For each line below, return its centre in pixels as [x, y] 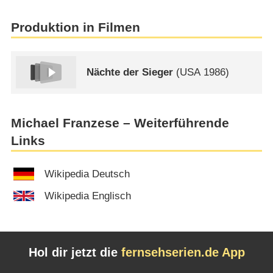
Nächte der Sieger [130, 73]
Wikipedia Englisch [88, 196]
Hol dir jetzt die [75, 253]
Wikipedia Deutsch [87, 174]
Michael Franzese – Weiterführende [120, 123]
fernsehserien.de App [183, 253]
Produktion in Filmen [75, 27]
